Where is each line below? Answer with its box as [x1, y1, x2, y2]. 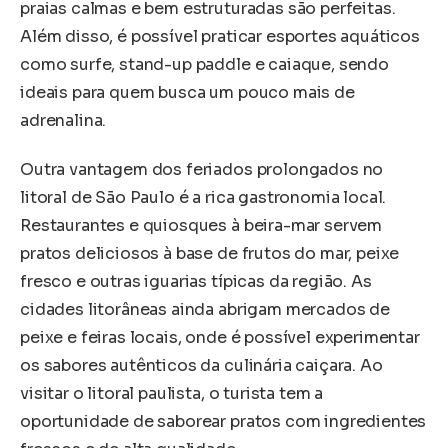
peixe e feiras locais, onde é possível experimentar [20, 327, 420, 349]
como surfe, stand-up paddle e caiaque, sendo [20, 53, 389, 75]
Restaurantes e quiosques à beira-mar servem [20, 215, 383, 237]
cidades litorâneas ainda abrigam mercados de [20, 299, 390, 321]
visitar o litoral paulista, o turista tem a [20, 383, 324, 405]
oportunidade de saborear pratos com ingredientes [20, 411, 427, 433]
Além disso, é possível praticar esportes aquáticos [20, 25, 420, 47]
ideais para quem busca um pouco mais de [20, 81, 355, 103]
